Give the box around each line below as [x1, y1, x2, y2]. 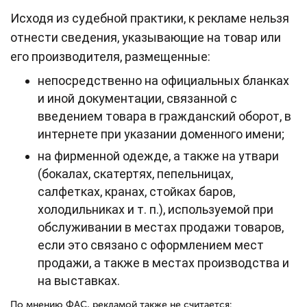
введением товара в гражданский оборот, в [38, 108, 291, 123]
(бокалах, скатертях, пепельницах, [38, 166, 233, 181]
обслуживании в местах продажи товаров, [38, 219, 284, 234]
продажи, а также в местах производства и [38, 255, 289, 270]
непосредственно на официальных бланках [38, 73, 289, 88]
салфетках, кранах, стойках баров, [38, 184, 235, 199]
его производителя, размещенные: [10, 49, 210, 64]
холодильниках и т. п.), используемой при [38, 201, 273, 217]
